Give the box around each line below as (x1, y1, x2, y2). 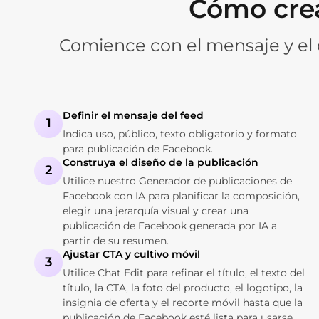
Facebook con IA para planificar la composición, (63, 189, 300, 202)
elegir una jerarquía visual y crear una (63, 204, 249, 217)
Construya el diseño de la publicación (63, 155, 258, 169)
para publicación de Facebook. (63, 142, 213, 155)
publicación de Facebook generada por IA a (63, 219, 277, 232)
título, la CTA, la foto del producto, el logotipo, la (63, 281, 303, 294)
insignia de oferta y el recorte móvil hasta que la (63, 296, 303, 309)
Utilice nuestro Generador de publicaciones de (63, 174, 292, 187)
